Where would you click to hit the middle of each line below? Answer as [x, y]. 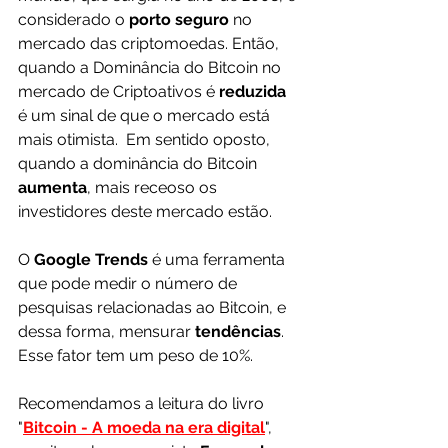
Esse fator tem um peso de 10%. [135, 355]
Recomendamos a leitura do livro [143, 403]
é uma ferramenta [220, 259]
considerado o [73, 19]
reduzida [254, 91]
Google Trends [93, 259]
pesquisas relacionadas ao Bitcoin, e [154, 307]
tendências [238, 331]
